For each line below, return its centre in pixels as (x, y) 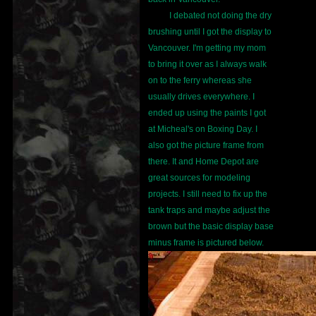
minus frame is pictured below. (206, 243)
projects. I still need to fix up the (208, 194)
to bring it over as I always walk (207, 65)
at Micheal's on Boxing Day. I (203, 129)
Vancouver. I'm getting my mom (207, 48)
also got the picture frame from (206, 146)
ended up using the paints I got (207, 113)
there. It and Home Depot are (203, 162)
